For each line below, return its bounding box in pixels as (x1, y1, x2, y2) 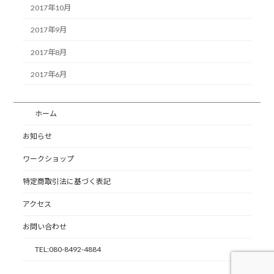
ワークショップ (23, 154, 75, 164)
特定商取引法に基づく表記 (23, 177, 111, 187)
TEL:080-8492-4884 (35, 245, 102, 254)
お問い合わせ (23, 222, 67, 232)
